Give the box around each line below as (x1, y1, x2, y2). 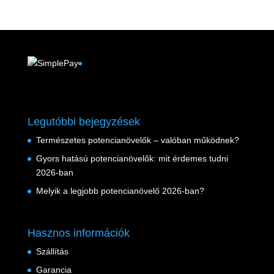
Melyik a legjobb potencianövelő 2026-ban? (35, 186, 204, 196)
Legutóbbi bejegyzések (27, 116, 140, 128)
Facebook (100, 57, 139, 67)
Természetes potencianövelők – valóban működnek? (35, 135, 239, 146)
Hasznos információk (27, 227, 130, 240)
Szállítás (35, 246, 68, 257)
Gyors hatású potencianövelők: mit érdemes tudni (35, 154, 228, 164)
